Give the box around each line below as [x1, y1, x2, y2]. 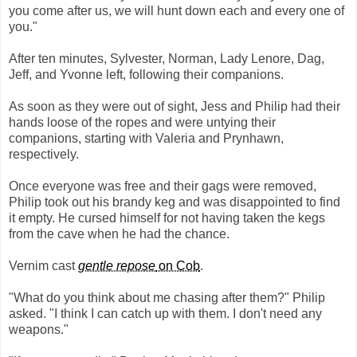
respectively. [9, 147, 79, 162]
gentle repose [78, 259, 155, 273]
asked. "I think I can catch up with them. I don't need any [9, 307, 322, 321]
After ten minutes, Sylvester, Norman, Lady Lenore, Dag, [9, 52, 324, 66]
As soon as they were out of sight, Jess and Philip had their [9, 100, 340, 114]
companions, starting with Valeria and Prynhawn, [9, 131, 284, 146]
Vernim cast [9, 259, 78, 273]
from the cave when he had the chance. [9, 227, 229, 241]
